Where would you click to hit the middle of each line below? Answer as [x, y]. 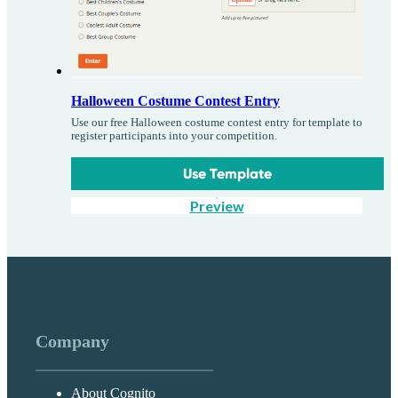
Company [72, 342]
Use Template [228, 174]
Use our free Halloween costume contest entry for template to [217, 123]
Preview [217, 206]
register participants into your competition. [174, 136]
